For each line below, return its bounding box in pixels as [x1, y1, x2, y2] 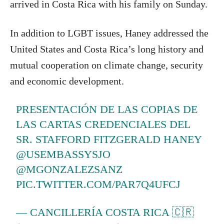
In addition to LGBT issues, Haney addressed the [10, 27, 208, 38]
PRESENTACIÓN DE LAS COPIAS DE [16, 102, 198, 115]
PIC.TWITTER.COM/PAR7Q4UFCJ [16, 177, 181, 190]
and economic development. [10, 75, 124, 86]
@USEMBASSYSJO [16, 147, 111, 160]
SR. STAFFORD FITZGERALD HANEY [16, 132, 202, 145]
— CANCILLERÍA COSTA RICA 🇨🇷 [16, 205, 194, 218]
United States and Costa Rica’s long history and [10, 43, 203, 54]
